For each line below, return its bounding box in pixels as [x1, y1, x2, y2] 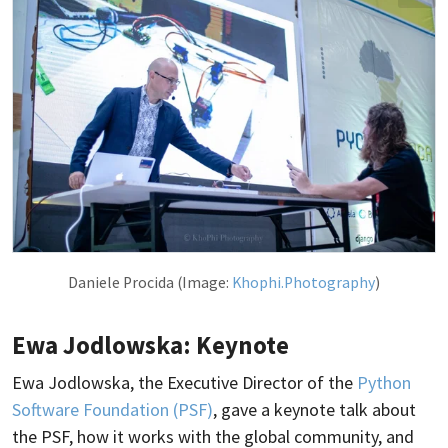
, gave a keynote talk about [213, 398, 416, 422]
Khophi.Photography [232, 273, 375, 293]
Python [357, 371, 411, 395]
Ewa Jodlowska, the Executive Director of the [12, 371, 357, 395]
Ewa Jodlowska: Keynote [12, 329, 289, 362]
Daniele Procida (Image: [68, 273, 232, 293]
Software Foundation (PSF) [12, 398, 213, 422]
